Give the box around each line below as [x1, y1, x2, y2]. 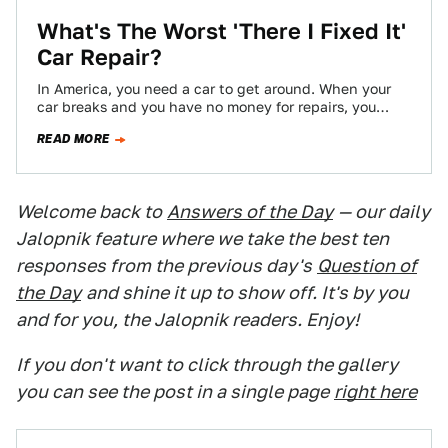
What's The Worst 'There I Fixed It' [37, 18, 406, 44]
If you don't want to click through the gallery [16, 354, 398, 375]
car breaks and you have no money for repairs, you [37, 99, 376, 115]
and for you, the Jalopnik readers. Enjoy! [16, 309, 359, 330]
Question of [317, 255, 417, 276]
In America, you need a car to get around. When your [37, 81, 391, 97]
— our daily [338, 201, 430, 222]
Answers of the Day [167, 201, 333, 222]
